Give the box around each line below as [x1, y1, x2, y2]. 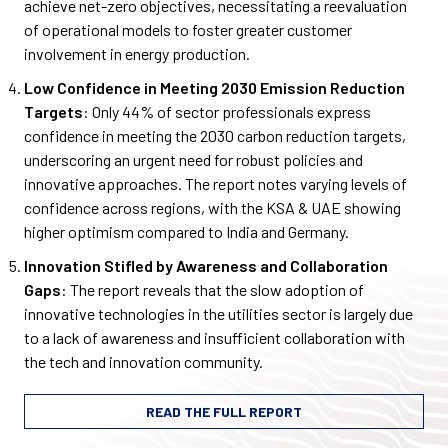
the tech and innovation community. [24, 352, 266, 372]
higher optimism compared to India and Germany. [24, 222, 352, 242]
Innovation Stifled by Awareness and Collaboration [24, 256, 388, 276]
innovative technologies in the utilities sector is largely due [24, 304, 413, 324]
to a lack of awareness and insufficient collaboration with [24, 328, 405, 348]
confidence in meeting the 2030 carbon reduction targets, [24, 126, 406, 146]
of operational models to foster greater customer [24, 20, 352, 40]
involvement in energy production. [24, 44, 253, 64]
